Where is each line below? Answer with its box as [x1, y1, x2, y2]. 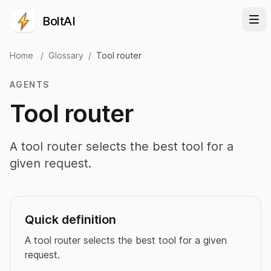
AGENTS [10, 79, 50, 90]
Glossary [48, 50, 83, 60]
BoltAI [42, 14, 75, 28]
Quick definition [25, 212, 116, 227]
